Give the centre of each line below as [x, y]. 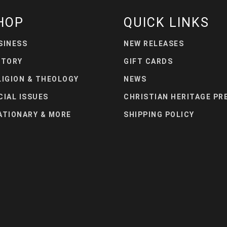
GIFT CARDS [148, 61]
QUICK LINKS [166, 22]
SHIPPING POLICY [159, 114]
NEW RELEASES [154, 43]
